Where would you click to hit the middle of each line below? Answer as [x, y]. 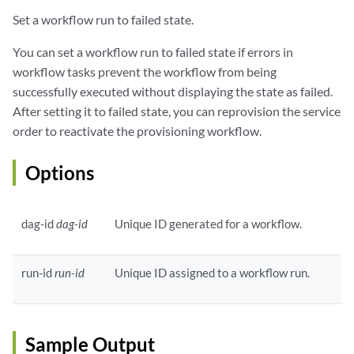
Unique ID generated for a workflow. [209, 224]
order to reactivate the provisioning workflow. [137, 131]
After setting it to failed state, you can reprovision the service [177, 111]
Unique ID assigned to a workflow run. [213, 273]
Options [60, 173]
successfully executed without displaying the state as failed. [173, 92]
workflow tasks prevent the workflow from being [145, 72]
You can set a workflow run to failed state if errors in [153, 52]
